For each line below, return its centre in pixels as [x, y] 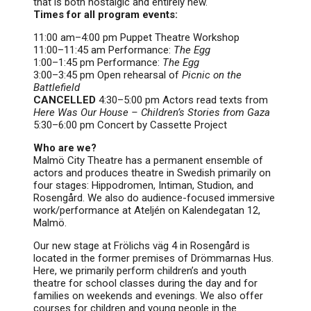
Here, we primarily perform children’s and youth [140, 271]
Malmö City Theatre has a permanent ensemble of [148, 160]
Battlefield [57, 87]
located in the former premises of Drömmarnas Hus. [153, 258]
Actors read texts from [215, 100]
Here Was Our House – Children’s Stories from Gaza [152, 112]
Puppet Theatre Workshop [180, 37]
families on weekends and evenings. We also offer [148, 296]
